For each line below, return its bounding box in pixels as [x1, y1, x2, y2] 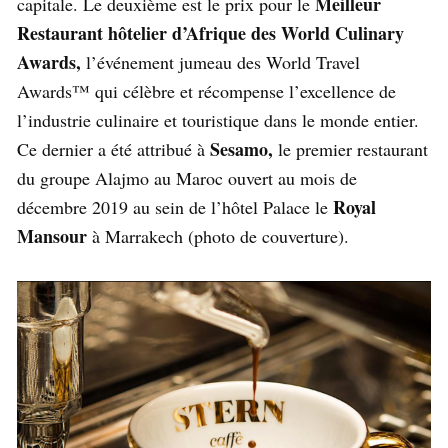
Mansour [17, 222, 87, 249]
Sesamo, [210, 135, 273, 162]
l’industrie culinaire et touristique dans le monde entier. [17, 107, 419, 132]
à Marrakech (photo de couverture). [87, 223, 349, 248]
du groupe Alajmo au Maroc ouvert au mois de [17, 165, 357, 190]
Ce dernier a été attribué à [17, 136, 210, 161]
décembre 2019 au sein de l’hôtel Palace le [17, 194, 333, 219]
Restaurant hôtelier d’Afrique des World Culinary [17, 19, 404, 46]
